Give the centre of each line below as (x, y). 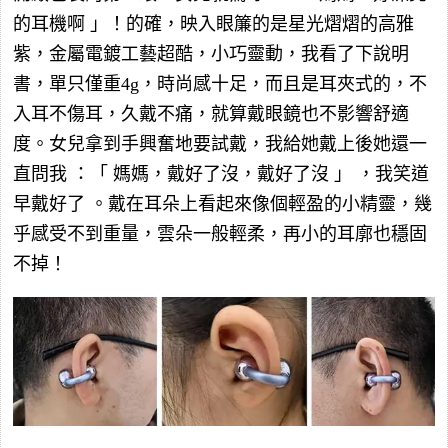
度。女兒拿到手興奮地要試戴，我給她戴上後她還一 (220, 144)
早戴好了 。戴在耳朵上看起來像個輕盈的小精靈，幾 (222, 204)
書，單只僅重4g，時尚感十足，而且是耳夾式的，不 (220, 84)
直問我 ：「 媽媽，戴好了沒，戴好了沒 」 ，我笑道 (221, 174)
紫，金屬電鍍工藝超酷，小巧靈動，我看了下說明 (211, 54)
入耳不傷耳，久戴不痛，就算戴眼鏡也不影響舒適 (211, 114)
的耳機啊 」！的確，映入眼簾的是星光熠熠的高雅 (213, 24)
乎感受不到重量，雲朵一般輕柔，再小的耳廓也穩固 (220, 234)
